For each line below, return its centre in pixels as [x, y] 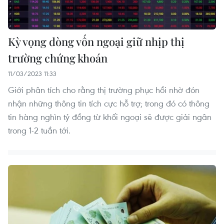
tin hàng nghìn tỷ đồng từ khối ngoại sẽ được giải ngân [110, 117]
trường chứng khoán [58, 58]
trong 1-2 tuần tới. [39, 130]
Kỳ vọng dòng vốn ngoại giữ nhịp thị [96, 42]
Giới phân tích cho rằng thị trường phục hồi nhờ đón [104, 90]
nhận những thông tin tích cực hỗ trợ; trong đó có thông [109, 103]
